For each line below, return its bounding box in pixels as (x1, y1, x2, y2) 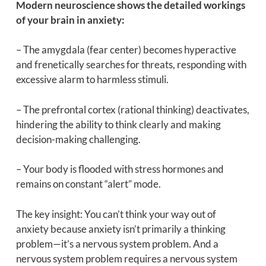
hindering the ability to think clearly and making (15, 118, 221, 131)
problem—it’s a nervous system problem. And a (15, 237, 218, 250)
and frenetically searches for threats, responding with (15, 58, 246, 71)
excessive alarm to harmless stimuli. (15, 73, 169, 86)
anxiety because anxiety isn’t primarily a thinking (15, 222, 226, 235)
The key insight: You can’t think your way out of (15, 207, 216, 220)
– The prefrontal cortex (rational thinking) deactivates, (15, 103, 249, 116)
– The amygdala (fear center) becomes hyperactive (15, 43, 236, 56)
